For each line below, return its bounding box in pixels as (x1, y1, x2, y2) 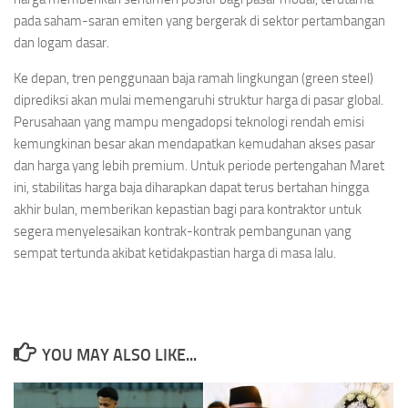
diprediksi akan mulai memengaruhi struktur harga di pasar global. (14, 92, 383, 109)
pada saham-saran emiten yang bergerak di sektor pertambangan (14, 13, 385, 30)
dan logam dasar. (14, 35, 109, 52)
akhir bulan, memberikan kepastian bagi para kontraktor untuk (14, 201, 362, 219)
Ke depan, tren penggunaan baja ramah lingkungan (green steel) (14, 70, 373, 87)
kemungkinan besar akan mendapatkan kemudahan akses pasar (14, 136, 375, 153)
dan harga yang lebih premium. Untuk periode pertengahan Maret (14, 158, 384, 175)
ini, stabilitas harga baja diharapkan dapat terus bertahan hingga (14, 179, 369, 197)
